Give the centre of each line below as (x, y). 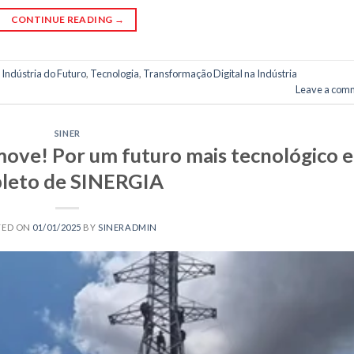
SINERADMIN (128, 227)
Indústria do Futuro (44, 74)
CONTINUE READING (62, 20)
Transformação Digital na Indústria (220, 74)
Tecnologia (115, 74)
